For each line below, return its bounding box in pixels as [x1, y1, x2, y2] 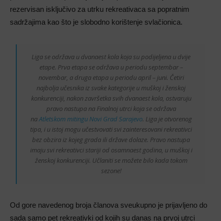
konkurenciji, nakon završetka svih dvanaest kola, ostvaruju [31, 94, 191, 103]
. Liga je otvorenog [142, 114, 192, 124]
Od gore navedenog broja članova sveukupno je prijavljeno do [10, 201, 207, 210]
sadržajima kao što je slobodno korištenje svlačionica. [10, 18, 183, 27]
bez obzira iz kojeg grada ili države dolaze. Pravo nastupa [32, 135, 190, 145]
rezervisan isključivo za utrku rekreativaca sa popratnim [10, 5, 189, 14]
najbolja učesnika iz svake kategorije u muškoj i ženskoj [37, 83, 185, 93]
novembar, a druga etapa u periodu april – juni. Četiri [38, 73, 184, 82]
